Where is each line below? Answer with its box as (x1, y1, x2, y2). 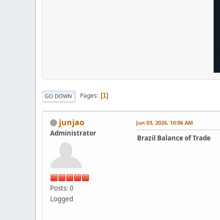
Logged (50, 194, 73, 203)
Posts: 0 (50, 183, 74, 192)
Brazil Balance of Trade (137, 133, 211, 142)
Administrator (50, 128, 96, 137)
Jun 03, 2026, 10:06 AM (136, 118, 193, 126)
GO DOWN (45, 92, 72, 100)
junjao (59, 116, 84, 128)
